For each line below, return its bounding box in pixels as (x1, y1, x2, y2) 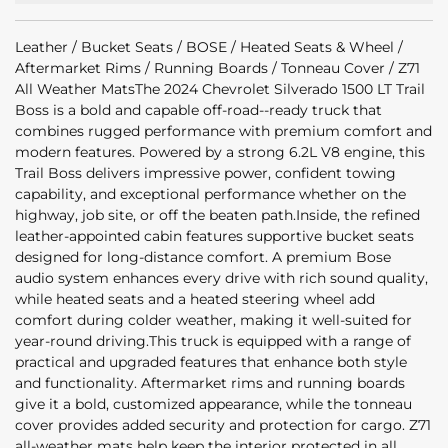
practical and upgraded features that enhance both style (15, 353, 407, 372)
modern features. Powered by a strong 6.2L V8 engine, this (15, 143, 425, 162)
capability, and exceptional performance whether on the (15, 185, 406, 204)
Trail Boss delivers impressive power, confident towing (15, 164, 396, 183)
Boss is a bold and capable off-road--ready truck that (15, 101, 382, 120)
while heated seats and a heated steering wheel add (15, 290, 375, 309)
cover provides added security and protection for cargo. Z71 (15, 416, 431, 435)
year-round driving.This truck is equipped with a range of (15, 332, 411, 351)
